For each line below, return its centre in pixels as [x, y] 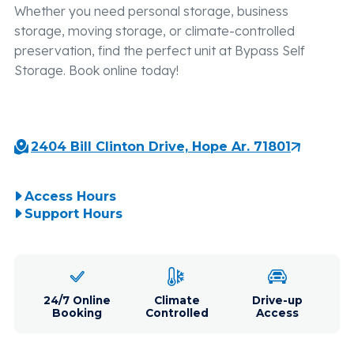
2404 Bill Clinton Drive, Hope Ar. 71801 [161, 147]
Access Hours [70, 196]
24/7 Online [77, 300]
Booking [77, 313]
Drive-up [277, 300]
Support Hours [73, 214]
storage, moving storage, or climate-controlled [154, 31]
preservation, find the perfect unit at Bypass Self [160, 51]
